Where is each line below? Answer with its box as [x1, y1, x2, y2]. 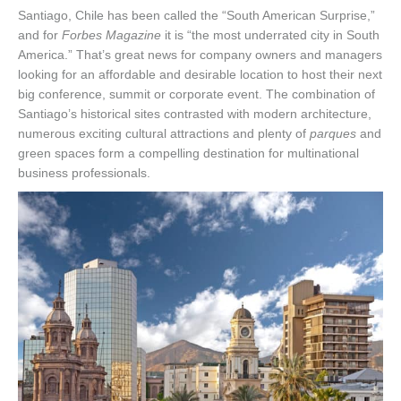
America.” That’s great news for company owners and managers [18, 47, 382, 63]
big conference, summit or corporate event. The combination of [18, 87, 375, 102]
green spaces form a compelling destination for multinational [18, 146, 359, 161]
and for [18, 28, 62, 43]
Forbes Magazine [62, 28, 161, 43]
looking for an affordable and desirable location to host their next [18, 67, 382, 82]
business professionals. [18, 166, 150, 181]
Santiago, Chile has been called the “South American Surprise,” [18, 8, 375, 23]
